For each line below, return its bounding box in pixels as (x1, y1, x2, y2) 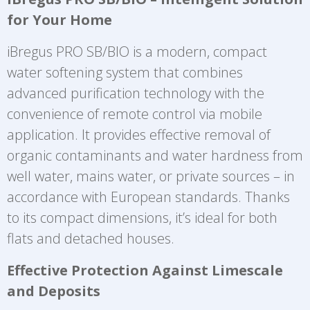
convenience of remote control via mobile (7, 104, 262, 123)
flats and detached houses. (7, 229, 174, 248)
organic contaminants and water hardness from (7, 146, 303, 165)
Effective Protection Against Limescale (7, 261, 283, 280)
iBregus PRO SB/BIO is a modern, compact (7, 42, 267, 61)
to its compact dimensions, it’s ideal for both (7, 208, 277, 227)
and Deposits (7, 282, 100, 300)
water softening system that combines (7, 63, 243, 82)
